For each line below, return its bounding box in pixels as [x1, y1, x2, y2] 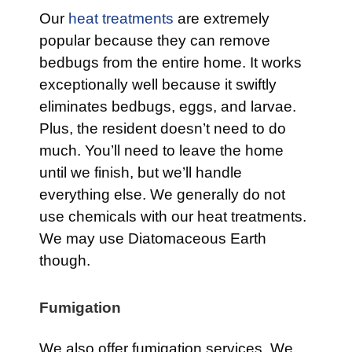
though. [39, 252, 90, 269]
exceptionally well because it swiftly [39, 76, 277, 93]
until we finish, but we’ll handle [39, 164, 242, 181]
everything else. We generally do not [39, 186, 285, 203]
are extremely [174, 10, 269, 27]
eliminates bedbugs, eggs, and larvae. [39, 98, 296, 115]
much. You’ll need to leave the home [39, 142, 284, 159]
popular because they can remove [39, 32, 270, 49]
